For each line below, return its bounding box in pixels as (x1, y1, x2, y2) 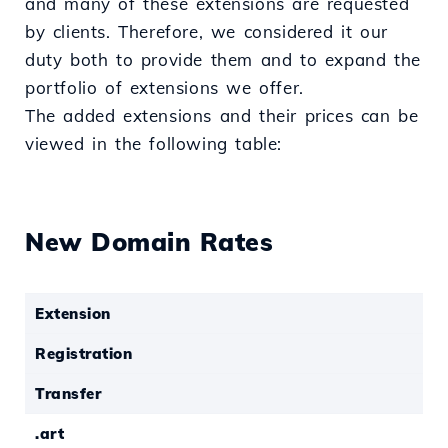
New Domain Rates (25, 226, 273, 258)
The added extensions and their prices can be (25, 105, 419, 127)
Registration (35, 344, 132, 364)
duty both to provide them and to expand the (25, 49, 421, 71)
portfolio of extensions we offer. (25, 77, 304, 99)
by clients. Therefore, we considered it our (25, 21, 388, 43)
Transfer (35, 384, 101, 404)
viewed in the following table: (25, 133, 283, 155)
